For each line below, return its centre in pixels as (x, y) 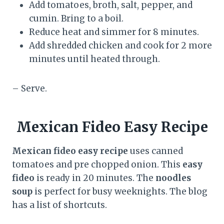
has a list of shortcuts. (59, 205)
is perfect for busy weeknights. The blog (120, 191)
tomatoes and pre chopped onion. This (97, 164)
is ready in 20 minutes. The (95, 178)
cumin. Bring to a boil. (76, 18)
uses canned (155, 151)
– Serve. (29, 88)
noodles (173, 178)
